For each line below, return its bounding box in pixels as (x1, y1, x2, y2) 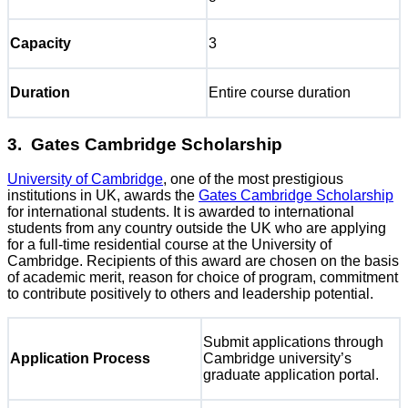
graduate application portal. (203, 366, 379, 382)
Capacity (10, 36, 71, 52)
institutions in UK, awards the (7, 187, 199, 203)
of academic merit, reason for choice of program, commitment (7, 269, 398, 285)
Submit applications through (203, 333, 383, 350)
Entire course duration (209, 85, 351, 101)
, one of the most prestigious (163, 170, 343, 187)
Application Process (10, 350, 150, 366)
